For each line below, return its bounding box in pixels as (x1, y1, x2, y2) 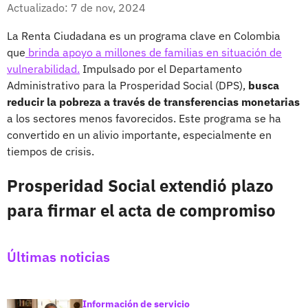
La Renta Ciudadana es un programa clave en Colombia (7, 28, 280, 43)
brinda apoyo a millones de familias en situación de (25, 45, 282, 59)
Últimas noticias (7, 247, 110, 266)
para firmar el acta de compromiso (7, 199, 276, 221)
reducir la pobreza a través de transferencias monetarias (7, 94, 300, 109)
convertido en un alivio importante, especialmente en (7, 127, 272, 142)
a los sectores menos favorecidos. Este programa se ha (7, 111, 281, 125)
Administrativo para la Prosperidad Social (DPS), (7, 78, 248, 92)
